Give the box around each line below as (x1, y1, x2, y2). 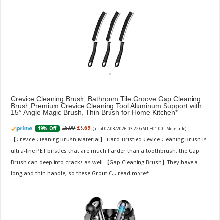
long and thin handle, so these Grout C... (11, 170, 118, 177)
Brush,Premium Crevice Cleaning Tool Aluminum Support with (11, 101, 202, 110)
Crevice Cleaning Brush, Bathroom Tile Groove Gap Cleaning (11, 94, 201, 103)
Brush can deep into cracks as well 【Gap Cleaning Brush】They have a (11, 159, 198, 166)
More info (166, 126, 186, 131)
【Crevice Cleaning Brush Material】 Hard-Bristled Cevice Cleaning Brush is (11, 136, 207, 143)
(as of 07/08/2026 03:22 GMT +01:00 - (93, 126, 167, 131)
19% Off (38, 126, 57, 132)
